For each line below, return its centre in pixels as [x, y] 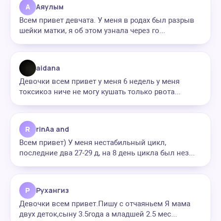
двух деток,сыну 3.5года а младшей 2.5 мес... [98, 214]
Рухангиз [53, 190]
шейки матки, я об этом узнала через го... [92, 31]
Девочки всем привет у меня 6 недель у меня [99, 81]
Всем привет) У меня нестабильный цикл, [93, 143]
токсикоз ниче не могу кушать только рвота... [100, 92]
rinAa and [53, 129]
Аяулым [50, 7]
